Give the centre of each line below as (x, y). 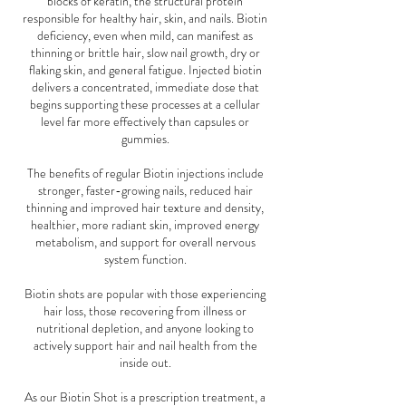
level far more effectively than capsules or (145, 122)
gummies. (145, 139)
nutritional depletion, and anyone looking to (145, 329)
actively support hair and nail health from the (145, 346)
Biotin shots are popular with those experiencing (145, 294)
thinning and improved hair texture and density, (145, 208)
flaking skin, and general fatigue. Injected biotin (145, 70)
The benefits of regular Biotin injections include (145, 174)
